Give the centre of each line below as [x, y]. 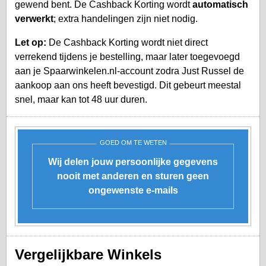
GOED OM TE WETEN [133, 142]
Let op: [31, 42]
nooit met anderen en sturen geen [133, 176]
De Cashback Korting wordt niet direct [127, 42]
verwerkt [34, 18]
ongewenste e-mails [133, 190]
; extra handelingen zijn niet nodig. [126, 18]
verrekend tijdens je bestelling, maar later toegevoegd [127, 56]
